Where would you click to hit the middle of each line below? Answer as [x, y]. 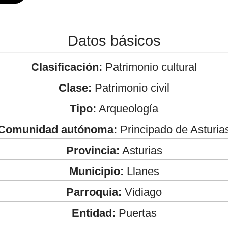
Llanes [141, 171]
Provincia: [93, 150]
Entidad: [93, 213]
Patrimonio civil [131, 88]
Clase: [75, 88]
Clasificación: [67, 67]
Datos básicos [114, 40]
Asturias [141, 150]
